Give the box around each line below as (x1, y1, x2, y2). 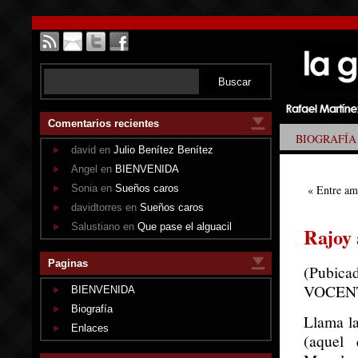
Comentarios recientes (48, 117, 159, 129)
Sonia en (71, 182, 115, 194)
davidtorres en (71, 201, 140, 213)
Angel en (71, 163, 115, 175)
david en (71, 144, 113, 156)
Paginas (48, 257, 88, 269)
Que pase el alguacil (137, 221, 232, 233)
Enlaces (71, 322, 109, 334)
